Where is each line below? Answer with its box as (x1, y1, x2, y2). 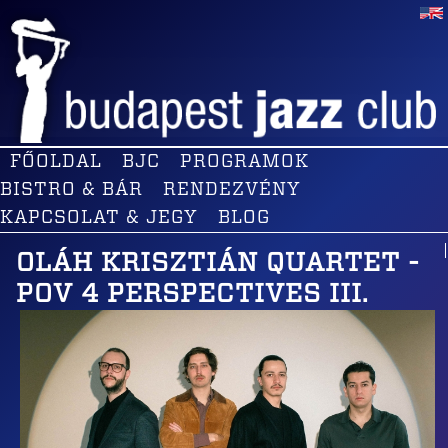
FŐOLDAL (10, 153, 102, 171)
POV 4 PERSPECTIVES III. (16, 281, 368, 307)
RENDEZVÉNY (163, 181, 301, 199)
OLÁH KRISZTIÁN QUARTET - (16, 250, 420, 276)
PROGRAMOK (180, 153, 309, 171)
